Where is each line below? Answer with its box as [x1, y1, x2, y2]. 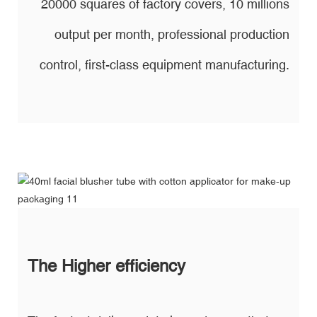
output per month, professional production [54, 26, 289, 42]
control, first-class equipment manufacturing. [40, 57, 289, 72]
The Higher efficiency [28, 255, 185, 275]
